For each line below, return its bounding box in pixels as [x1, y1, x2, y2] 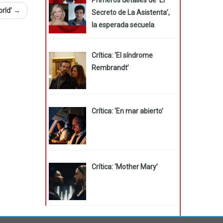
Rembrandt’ [91, 64, 129, 72]
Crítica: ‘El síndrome [91, 51, 153, 60]
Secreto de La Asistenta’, [91, 8, 170, 16]
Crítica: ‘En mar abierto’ [91, 107, 163, 115]
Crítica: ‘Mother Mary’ [91, 162, 158, 171]
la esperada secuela [91, 20, 154, 29]
